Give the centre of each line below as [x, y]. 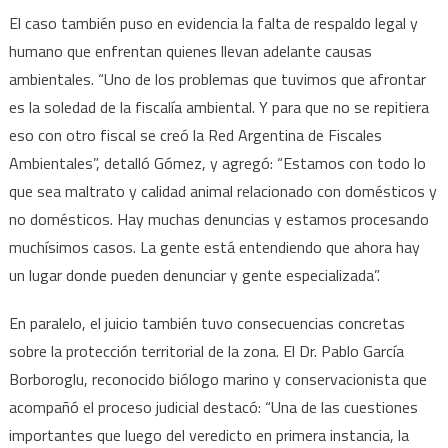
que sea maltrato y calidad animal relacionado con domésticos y [222, 190]
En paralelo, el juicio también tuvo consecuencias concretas [206, 322]
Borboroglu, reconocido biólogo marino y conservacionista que [217, 378]
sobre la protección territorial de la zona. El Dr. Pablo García [206, 350]
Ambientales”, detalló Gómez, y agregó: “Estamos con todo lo [217, 162]
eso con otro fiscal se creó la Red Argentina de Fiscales [195, 134]
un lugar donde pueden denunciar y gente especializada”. [194, 274]
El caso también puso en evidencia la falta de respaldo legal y [213, 22]
